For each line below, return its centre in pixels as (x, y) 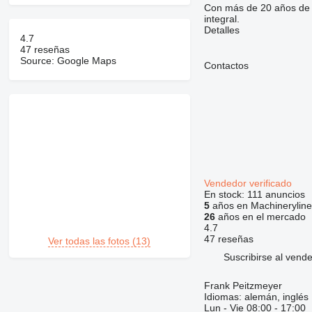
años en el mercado (260, 217)
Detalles (221, 30)
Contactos (226, 66)
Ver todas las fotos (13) (100, 241)
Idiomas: (223, 297)
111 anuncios (276, 195)
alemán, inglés (275, 297)
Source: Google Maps (68, 61)
